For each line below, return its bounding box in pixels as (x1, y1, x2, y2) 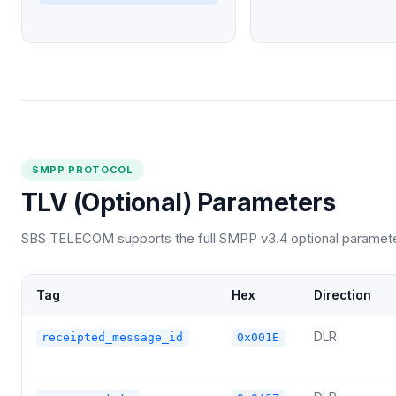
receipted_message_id (42, 331, 184, 345)
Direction (314, 287, 371, 303)
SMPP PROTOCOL (32, 164, 133, 177)
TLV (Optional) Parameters (21, 187, 335, 218)
